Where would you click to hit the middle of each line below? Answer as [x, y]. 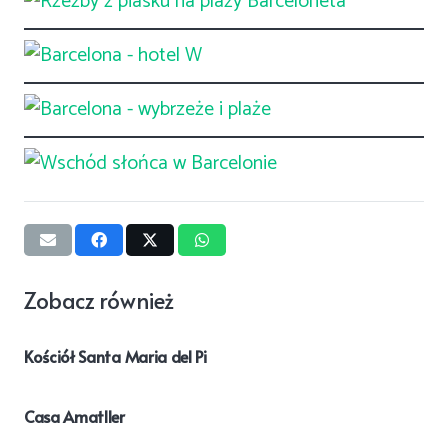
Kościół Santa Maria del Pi [115, 355]
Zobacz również [99, 299]
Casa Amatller [74, 415]
